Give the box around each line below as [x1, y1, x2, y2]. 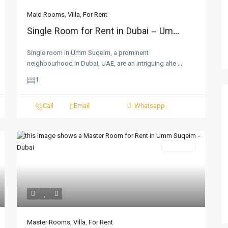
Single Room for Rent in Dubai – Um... [27, 25, 179, 39]
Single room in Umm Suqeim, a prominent [27, 48, 149, 59]
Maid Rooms [27, 10, 65, 20]
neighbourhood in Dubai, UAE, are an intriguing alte [27, 59, 178, 69]
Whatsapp [134, 101, 165, 111]
